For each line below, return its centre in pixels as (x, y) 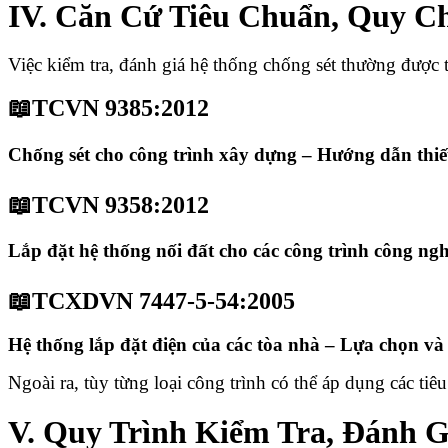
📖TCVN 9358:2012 (108, 204)
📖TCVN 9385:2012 (108, 108)
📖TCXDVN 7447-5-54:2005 (151, 301)
